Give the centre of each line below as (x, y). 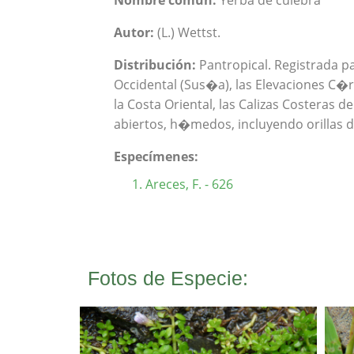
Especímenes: (156, 156)
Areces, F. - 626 (190, 184)
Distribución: (155, 65)
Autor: (134, 32)
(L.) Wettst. (188, 32)
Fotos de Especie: (168, 278)
